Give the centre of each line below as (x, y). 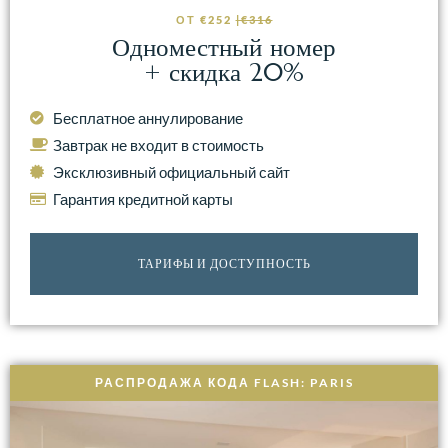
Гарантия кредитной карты (142, 198)
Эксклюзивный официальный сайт (171, 171)
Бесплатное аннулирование (147, 117)
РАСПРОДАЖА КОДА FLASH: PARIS (224, 382)
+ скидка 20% (224, 72)
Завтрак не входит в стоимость (158, 144)
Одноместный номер (224, 47)
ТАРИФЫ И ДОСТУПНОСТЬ (224, 263)
